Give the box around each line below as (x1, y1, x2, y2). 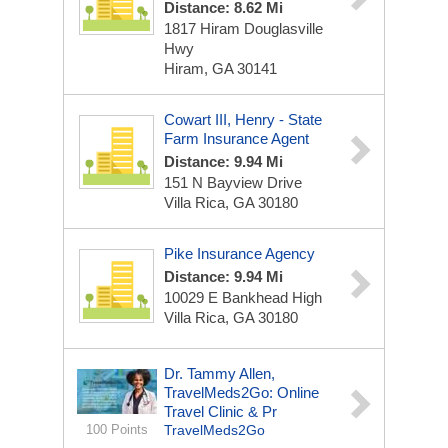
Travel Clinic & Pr (164, 403, 277, 420)
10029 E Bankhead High (164, 289, 322, 306)
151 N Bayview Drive (164, 174, 302, 191)
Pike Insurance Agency (164, 245, 315, 262)
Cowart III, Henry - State (164, 111, 322, 128)
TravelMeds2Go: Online (164, 384, 319, 401)
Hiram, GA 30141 (164, 60, 277, 77)
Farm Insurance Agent (164, 130, 309, 147)
